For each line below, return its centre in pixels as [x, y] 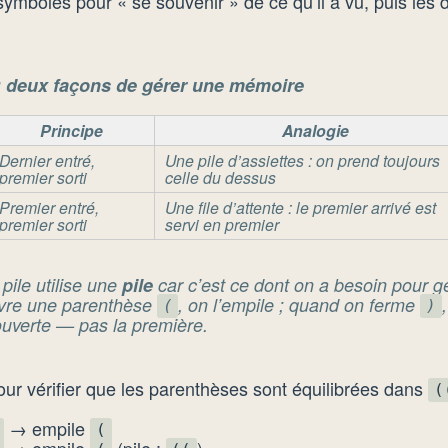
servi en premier [221, 223]
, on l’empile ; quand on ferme [299, 304]
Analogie [315, 130]
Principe [71, 130]
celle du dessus [220, 176]
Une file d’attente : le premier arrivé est [300, 206]
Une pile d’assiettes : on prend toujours [302, 159]
